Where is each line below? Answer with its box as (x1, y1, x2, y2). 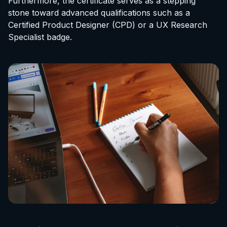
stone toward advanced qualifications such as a (8, 8, 190, 18)
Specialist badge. (8, 32, 72, 43)
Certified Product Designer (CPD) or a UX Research (8, 20, 207, 30)
